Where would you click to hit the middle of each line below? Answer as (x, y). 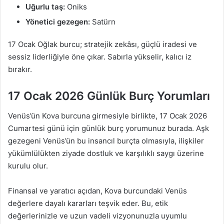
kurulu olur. (28, 166)
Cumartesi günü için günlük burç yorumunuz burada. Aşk (108, 128)
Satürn (103, 21)
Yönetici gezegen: (58, 21)
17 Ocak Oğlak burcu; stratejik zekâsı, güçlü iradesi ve (102, 44)
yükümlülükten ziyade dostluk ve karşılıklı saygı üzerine (106, 153)
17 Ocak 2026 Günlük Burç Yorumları (109, 96)
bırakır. (20, 69)
